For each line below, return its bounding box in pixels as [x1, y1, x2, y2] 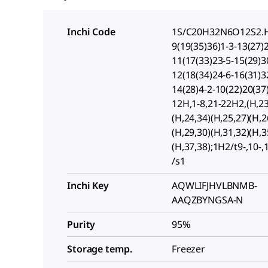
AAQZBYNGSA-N [172, 193, 243, 206]
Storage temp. [67, 242, 132, 255]
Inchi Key [67, 178, 109, 192]
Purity [67, 217, 96, 231]
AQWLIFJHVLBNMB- [172, 178, 257, 192]
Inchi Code [67, 25, 115, 38]
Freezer [172, 242, 206, 255]
